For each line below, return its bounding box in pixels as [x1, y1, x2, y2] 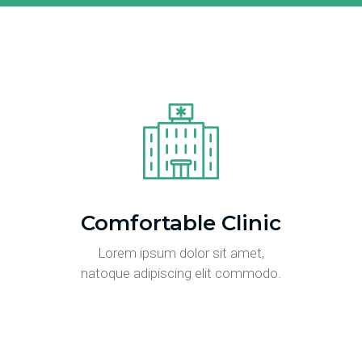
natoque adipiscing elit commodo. [80, 265, 281, 281]
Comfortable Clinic [80, 210, 281, 236]
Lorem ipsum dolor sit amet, [97, 245, 264, 261]
